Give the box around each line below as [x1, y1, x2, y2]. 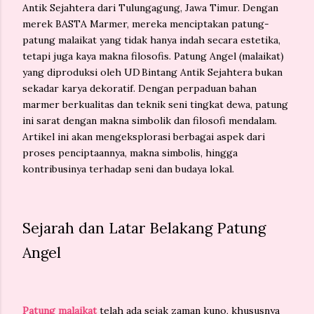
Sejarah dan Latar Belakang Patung [22, 218, 266, 238]
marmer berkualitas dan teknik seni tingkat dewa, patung [22, 98, 288, 111]
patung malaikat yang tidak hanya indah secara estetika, [22, 34, 280, 47]
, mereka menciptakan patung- [127, 18, 269, 31]
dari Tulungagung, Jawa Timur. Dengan [95, 1, 278, 15]
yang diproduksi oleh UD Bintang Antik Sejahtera [22, 66, 252, 79]
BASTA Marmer [55, 18, 127, 31]
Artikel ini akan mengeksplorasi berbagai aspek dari [22, 130, 265, 144]
